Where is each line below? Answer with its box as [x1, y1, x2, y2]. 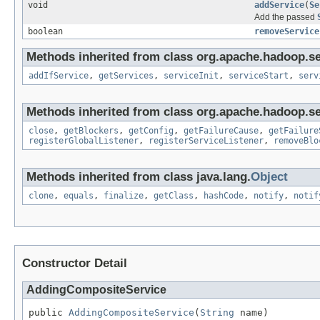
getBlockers [64, 125, 119, 136]
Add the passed [254, 11, 317, 22]
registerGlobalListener [29, 135, 139, 146]
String [200, 307, 234, 319]
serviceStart [229, 70, 289, 81]
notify [254, 190, 284, 201]
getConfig [129, 125, 174, 136]
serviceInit [164, 70, 219, 81]
